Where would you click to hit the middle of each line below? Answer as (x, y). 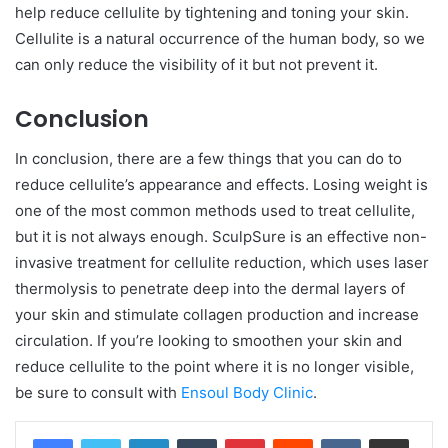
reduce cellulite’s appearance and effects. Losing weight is (221, 185)
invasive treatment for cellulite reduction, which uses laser (222, 263)
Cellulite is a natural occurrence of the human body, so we (220, 38)
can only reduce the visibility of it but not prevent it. (196, 64)
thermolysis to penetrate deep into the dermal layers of (210, 289)
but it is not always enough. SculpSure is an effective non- (221, 237)
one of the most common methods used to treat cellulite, (215, 211)
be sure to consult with (98, 393)
